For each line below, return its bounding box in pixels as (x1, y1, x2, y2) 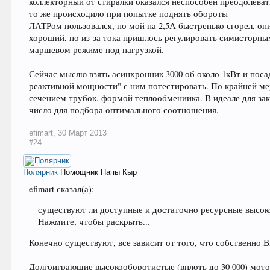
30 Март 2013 (58, 128, 107, 137)
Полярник (23, 167, 58, 177)
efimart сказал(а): (29, 183, 95, 195)
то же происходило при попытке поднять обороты (29, 7, 228, 19)
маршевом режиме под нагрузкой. (29, 43, 165, 55)
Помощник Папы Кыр (60, 167, 137, 177)
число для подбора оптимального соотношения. (29, 104, 219, 116)
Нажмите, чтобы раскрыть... (38, 216, 151, 228)
